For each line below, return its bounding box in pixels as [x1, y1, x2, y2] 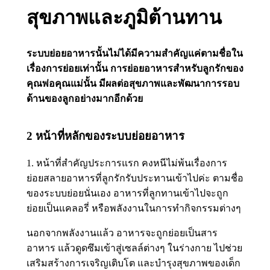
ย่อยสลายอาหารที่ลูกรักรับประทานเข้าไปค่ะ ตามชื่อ [26, 173, 243, 184]
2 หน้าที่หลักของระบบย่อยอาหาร [26, 129, 184, 142]
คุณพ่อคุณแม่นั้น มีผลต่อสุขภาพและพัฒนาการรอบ [26, 78, 239, 89]
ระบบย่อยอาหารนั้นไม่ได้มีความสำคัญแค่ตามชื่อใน [26, 48, 243, 58]
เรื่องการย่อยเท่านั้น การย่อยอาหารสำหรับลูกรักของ [26, 63, 243, 74]
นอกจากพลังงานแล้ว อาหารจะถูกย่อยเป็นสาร [26, 228, 218, 239]
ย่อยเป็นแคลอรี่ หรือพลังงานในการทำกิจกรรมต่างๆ [26, 203, 241, 214]
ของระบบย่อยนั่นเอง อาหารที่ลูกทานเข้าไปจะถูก [26, 188, 228, 199]
